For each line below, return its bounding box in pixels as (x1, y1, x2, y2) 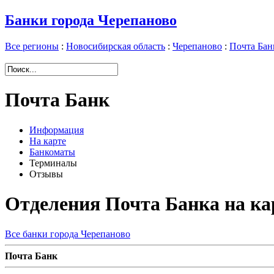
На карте (29, 135, 66, 146)
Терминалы (29, 157, 77, 168)
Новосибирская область (66, 40, 165, 51)
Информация (29, 124, 84, 135)
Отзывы (29, 168, 63, 179)
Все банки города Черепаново (5, 228, 130, 239)
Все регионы (5, 40, 59, 51)
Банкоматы (29, 146, 75, 157)
